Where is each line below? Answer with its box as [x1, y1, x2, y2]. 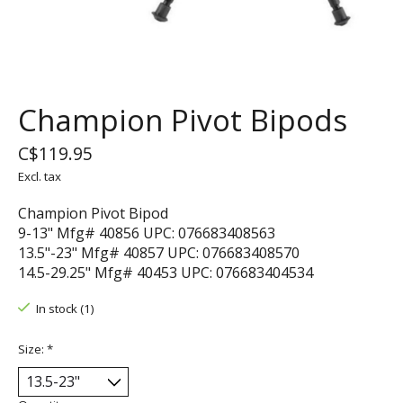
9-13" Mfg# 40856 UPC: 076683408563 [18, 223, 275, 244]
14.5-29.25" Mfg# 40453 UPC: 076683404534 [18, 263, 313, 283]
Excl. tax [18, 168, 61, 185]
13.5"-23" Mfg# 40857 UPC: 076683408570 [18, 243, 300, 264]
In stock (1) [35, 300, 94, 318]
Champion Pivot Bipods [18, 100, 347, 141]
